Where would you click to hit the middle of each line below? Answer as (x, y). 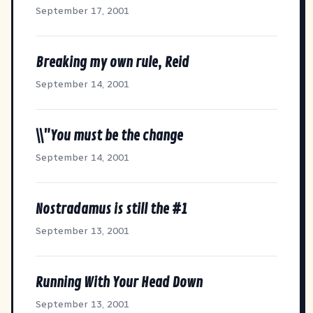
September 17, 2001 (82, 10)
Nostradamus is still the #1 (111, 209)
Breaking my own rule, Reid (112, 62)
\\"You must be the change (109, 136)
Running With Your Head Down (119, 282)
